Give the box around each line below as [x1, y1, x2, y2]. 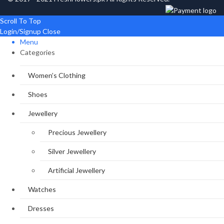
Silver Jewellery [48, 146, 96, 155]
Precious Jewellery [48, 127, 106, 136]
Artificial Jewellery [48, 165, 105, 174]
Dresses [28, 203, 54, 212]
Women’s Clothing [28, 70, 85, 79]
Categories [20, 47, 55, 56]
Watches [28, 184, 56, 193]
